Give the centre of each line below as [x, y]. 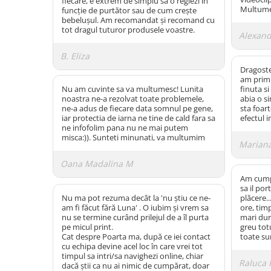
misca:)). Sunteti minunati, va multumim [133, 137]
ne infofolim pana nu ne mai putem [125, 128]
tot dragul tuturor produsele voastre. [128, 29]
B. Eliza [75, 56]
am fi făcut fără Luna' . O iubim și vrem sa [135, 207]
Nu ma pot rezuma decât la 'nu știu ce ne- [136, 198]
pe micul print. [87, 227]
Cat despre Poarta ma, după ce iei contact [136, 237]
